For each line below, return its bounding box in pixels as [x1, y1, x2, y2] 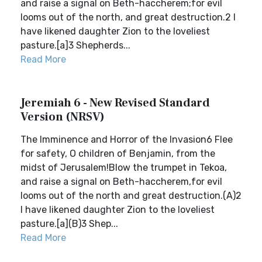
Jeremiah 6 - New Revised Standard [20, 95, 210, 111]
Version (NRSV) [20, 109, 105, 125]
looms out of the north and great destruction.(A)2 [20, 190, 242, 201]
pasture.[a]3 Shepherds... [20, 40, 130, 51]
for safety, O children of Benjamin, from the [20, 148, 215, 159]
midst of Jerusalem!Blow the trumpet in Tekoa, [20, 162, 227, 173]
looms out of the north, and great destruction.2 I [20, 12, 236, 23]
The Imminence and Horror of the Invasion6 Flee [20, 134, 233, 145]
